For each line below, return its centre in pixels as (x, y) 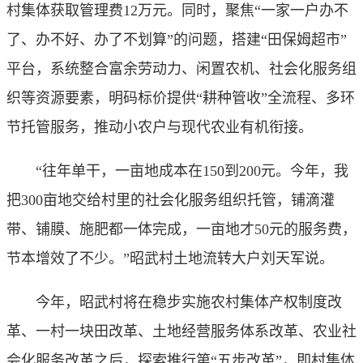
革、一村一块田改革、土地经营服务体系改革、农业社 (181, 331)
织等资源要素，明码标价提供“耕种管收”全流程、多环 (181, 98)
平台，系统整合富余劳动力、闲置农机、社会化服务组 (181, 68)
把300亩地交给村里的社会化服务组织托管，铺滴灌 (171, 200)
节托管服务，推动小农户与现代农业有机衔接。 (160, 127)
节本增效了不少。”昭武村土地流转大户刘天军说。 (170, 258)
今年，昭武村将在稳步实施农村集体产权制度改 (174, 302)
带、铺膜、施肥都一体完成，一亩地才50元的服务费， (181, 229)
